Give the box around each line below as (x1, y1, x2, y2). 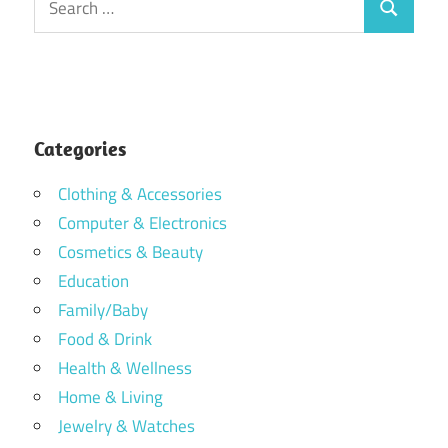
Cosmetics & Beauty (58, 238, 203, 265)
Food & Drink (58, 325, 152, 352)
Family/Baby (58, 296, 148, 323)
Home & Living (58, 383, 163, 410)
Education (58, 267, 129, 294)
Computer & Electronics (58, 209, 227, 236)
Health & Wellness (58, 354, 192, 381)
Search (377, 7, 427, 34)
